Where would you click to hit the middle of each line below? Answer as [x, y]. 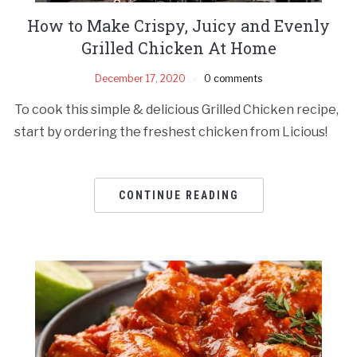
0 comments [233, 78]
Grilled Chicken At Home [178, 47]
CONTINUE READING [178, 195]
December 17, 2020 [140, 78]
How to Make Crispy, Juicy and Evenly [178, 25]
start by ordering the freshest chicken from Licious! [171, 131]
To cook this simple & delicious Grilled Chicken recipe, [176, 109]
